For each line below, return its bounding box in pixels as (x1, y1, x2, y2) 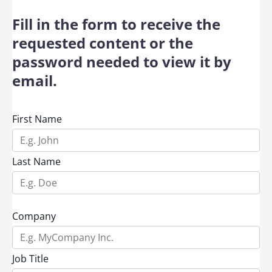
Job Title (12, 251, 49, 265)
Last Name (12, 154, 61, 168)
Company (12, 209, 56, 223)
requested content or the (12, 32, 193, 53)
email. (12, 70, 57, 90)
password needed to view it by (12, 51, 231, 72)
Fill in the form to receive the (12, 13, 220, 34)
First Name (12, 112, 62, 126)
